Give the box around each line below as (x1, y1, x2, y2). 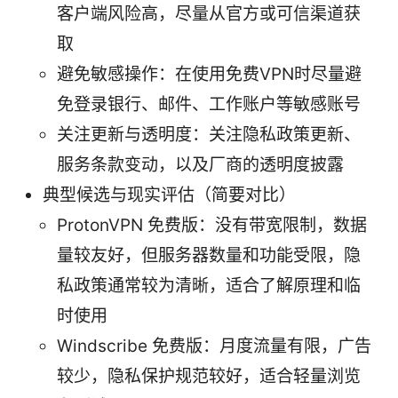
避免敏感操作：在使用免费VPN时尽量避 (57, 63, 362, 84)
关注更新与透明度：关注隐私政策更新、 (57, 123, 361, 145)
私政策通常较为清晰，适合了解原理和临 (57, 275, 361, 296)
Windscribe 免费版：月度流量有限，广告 (57, 335, 371, 356)
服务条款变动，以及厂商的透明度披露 (57, 154, 344, 175)
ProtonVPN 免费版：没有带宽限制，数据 (57, 214, 367, 235)
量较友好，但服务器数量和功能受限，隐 (57, 244, 361, 266)
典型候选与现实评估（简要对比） (43, 184, 296, 205)
